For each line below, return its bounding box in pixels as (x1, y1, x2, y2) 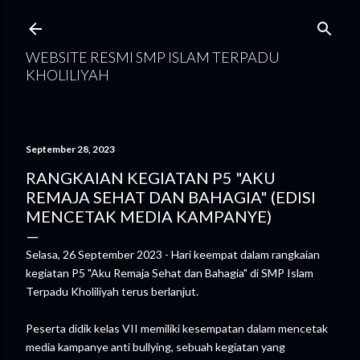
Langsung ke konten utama (85, 10, 275, 30)
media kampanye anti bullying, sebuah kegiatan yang (26, 340, 285, 354)
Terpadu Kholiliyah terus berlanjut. (26, 284, 201, 298)
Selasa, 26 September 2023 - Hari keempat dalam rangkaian (26, 247, 320, 261)
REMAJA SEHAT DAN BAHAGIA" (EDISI (26, 187, 316, 207)
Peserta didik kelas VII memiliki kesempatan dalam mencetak (26, 321, 328, 335)
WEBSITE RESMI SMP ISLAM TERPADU (26, 48, 280, 66)
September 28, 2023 (26, 143, 115, 155)
